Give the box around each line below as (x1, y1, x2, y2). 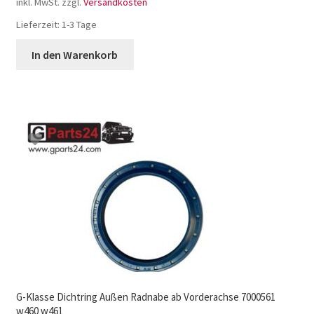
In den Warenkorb (32, 47, 118, 62)
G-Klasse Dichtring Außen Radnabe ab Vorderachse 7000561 (15, 289, 275, 303)
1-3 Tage (61, 18, 97, 32)
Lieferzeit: (15, 18, 62, 32)
